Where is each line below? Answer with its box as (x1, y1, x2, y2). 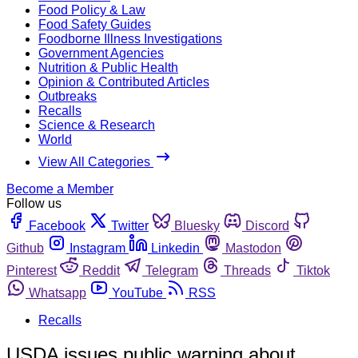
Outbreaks (38, 89, 97, 103)
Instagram (70, 241, 125, 255)
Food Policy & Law (38, 2, 145, 17)
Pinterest (6, 263, 57, 277)
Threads (224, 263, 271, 277)
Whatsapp (29, 285, 86, 300)
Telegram (145, 263, 198, 277)
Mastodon (225, 241, 281, 255)
